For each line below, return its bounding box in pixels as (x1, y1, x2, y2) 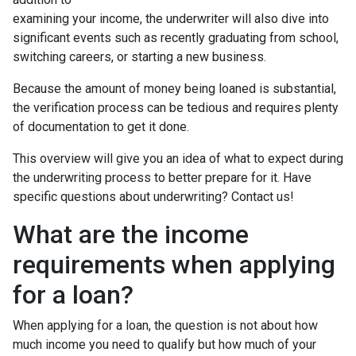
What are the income (13, 219, 249, 250)
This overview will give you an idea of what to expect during (13, 151, 343, 166)
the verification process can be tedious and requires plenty (13, 100, 339, 115)
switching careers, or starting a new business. (13, 49, 269, 64)
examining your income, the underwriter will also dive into (13, 11, 329, 26)
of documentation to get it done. (13, 119, 189, 134)
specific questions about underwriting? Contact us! (13, 189, 297, 204)
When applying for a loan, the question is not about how (13, 318, 318, 333)
